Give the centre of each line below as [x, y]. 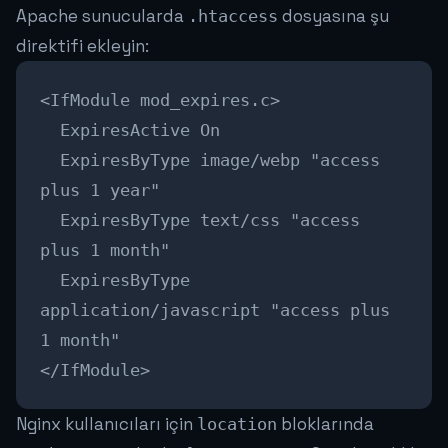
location [237, 424]
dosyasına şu [333, 16]
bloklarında [325, 424]
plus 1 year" [100, 190]
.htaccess [233, 16]
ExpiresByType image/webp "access [210, 160]
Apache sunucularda [102, 16]
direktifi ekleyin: [82, 46]
